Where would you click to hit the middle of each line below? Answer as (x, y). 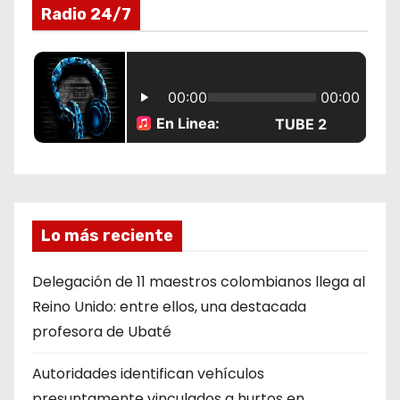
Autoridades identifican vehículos (148, 374)
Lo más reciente (107, 236)
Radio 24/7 (86, 15)
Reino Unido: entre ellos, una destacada (169, 307)
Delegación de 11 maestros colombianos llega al (199, 282)
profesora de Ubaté (102, 332)
